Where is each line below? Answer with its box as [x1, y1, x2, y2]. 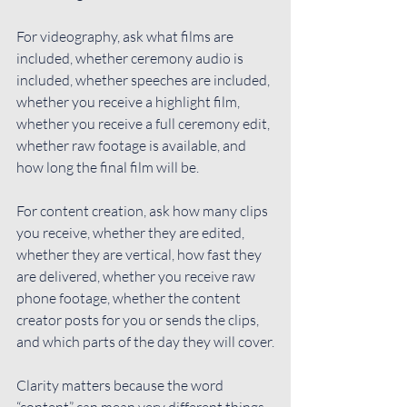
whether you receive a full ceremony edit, [16, 114, 273, 133]
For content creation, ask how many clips [16, 201, 271, 220]
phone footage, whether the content [16, 288, 243, 307]
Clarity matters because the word [16, 375, 226, 394]
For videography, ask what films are [16, 26, 236, 45]
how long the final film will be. [16, 157, 199, 176]
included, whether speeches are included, [16, 70, 273, 89]
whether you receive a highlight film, [16, 92, 243, 111]
